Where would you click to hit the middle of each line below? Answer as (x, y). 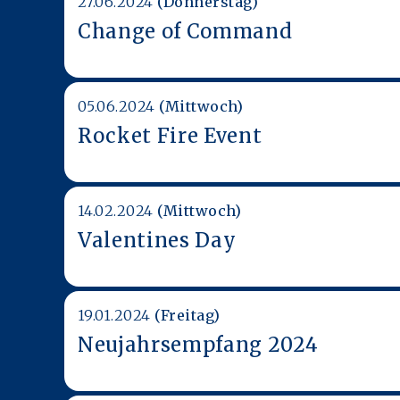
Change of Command (185, 31)
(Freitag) (187, 315)
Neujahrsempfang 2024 (198, 344)
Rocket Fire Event (170, 135)
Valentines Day (157, 240)
